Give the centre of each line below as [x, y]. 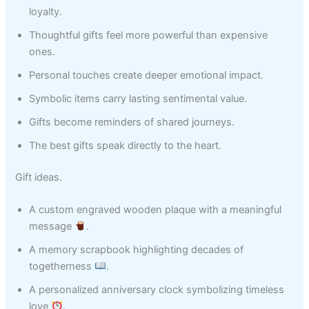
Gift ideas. [39, 177]
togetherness [62, 266]
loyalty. [46, 11]
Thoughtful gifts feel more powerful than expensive [149, 35]
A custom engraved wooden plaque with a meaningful [156, 209]
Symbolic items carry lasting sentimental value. [138, 98]
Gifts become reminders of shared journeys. [132, 122]
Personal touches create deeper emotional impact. [147, 75]
